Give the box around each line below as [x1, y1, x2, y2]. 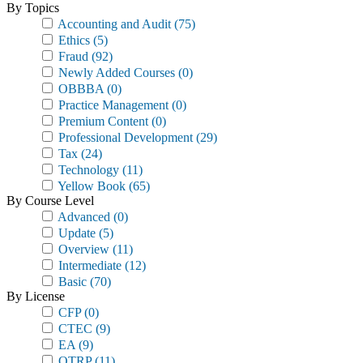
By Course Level [6, 194, 94, 207]
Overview [55, 242, 109, 256]
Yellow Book [55, 179, 126, 193]
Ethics [55, 33, 90, 47]
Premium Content [55, 114, 148, 128]
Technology [55, 163, 119, 177]
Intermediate [55, 258, 122, 272]
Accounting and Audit [55, 17, 171, 31]
